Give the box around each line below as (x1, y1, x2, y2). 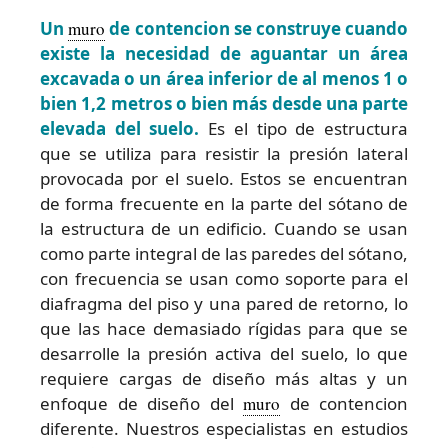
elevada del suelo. (40, 117, 200, 141)
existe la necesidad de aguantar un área (40, 42, 408, 66)
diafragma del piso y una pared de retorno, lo (40, 292, 408, 316)
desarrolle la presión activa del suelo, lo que (40, 342, 408, 366)
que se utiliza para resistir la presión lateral (40, 142, 408, 166)
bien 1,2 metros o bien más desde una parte (40, 92, 408, 116)
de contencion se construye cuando (105, 17, 409, 41)
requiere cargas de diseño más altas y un (40, 367, 408, 391)
